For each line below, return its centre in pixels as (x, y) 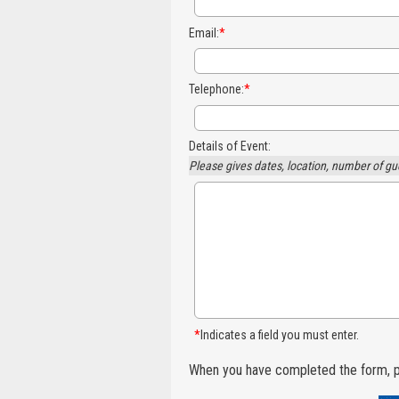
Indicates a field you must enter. (280, 335)
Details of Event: (230, 147)
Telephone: (216, 90)
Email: (204, 33)
